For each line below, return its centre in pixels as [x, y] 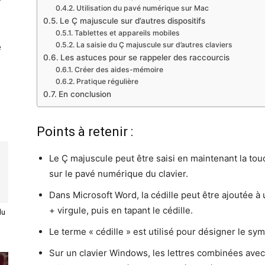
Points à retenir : [85, 132]
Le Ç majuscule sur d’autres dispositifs [132, 21]
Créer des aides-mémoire [119, 70]
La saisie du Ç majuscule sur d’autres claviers [154, 45]
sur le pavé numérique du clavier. [119, 174]
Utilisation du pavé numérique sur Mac [142, 8]
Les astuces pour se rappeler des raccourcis [145, 57]
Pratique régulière [107, 81]
